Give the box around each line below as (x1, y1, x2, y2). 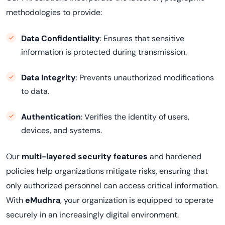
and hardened (148, 151, 201, 162)
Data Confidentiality (21, 33, 100, 44)
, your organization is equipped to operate (60, 195, 213, 205)
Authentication (21, 111, 81, 122)
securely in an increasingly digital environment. (6, 209, 179, 220)
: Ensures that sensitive (100, 33, 184, 44)
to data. (21, 86, 49, 96)
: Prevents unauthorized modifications (76, 72, 214, 83)
